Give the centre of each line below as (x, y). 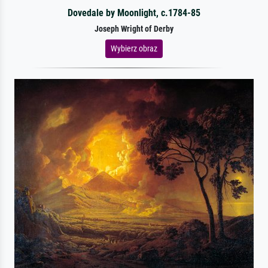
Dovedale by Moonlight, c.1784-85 (134, 13)
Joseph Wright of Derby (134, 29)
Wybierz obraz (134, 48)
